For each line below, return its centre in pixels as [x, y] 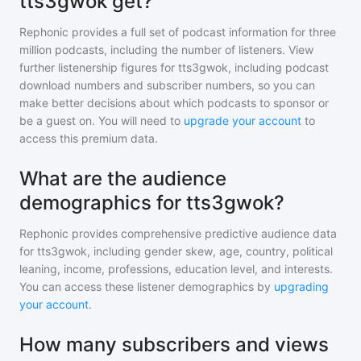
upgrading [301, 286]
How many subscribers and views [174, 344]
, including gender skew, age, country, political [210, 251]
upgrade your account [243, 120]
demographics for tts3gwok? [152, 203]
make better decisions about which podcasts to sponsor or [174, 103]
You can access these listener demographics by [145, 286]
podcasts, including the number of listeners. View [183, 50]
